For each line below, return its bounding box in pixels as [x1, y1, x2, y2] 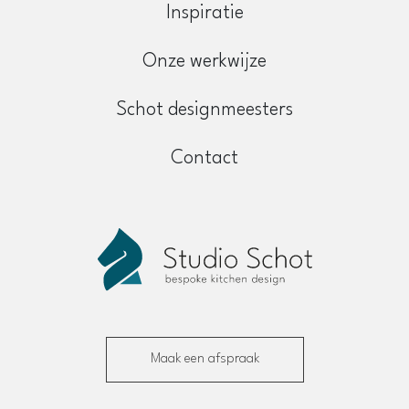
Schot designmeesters [116, 100, 293, 120]
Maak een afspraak [150, 352, 259, 367]
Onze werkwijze [142, 51, 267, 71]
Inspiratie [165, 3, 244, 23]
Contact [171, 148, 238, 168]
